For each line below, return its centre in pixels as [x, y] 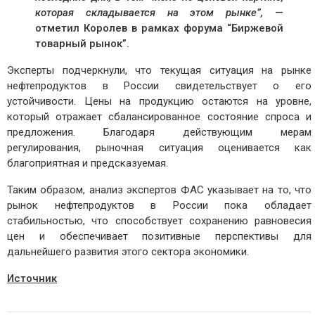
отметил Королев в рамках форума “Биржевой [159, 28]
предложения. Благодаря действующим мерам [159, 133]
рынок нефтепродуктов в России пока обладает [159, 206]
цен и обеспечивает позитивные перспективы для [159, 237]
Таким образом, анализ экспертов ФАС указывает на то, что [159, 190]
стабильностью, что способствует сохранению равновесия [159, 221]
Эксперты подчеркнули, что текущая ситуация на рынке [159, 71]
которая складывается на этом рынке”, [149, 13]
